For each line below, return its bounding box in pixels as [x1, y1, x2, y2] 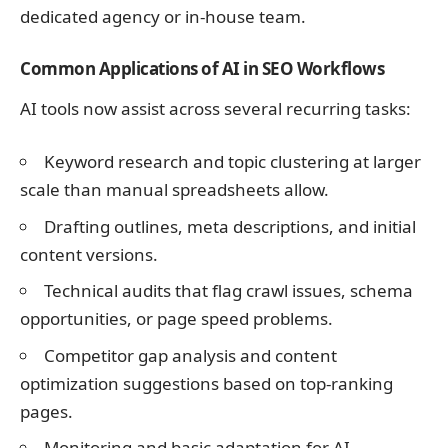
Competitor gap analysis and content [44, 343, 337, 367]
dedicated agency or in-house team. [20, 5, 306, 29]
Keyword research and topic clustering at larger [44, 150, 421, 174]
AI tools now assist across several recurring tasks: [20, 96, 411, 120]
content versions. [20, 242, 158, 266]
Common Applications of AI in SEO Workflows [20, 56, 384, 80]
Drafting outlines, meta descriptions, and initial [44, 214, 416, 238]
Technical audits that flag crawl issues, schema [44, 279, 413, 303]
